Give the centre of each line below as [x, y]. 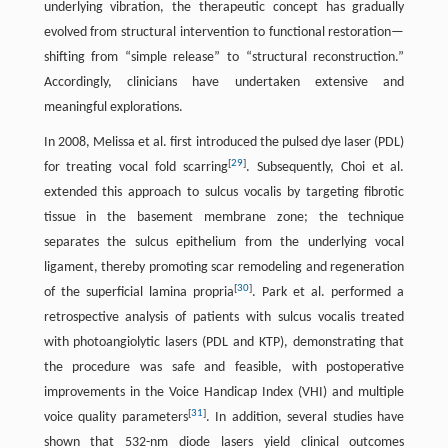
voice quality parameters [115, 417]
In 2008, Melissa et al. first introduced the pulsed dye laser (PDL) [224, 142]
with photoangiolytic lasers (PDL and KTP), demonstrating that [224, 342]
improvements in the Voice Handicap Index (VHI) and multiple [224, 392]
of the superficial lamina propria [138, 292]
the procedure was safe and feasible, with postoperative [224, 367]
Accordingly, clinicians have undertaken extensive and [224, 82]
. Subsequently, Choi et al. [325, 167]
